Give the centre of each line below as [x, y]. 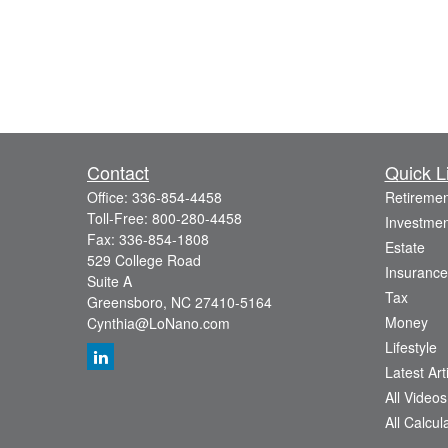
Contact [118, 172]
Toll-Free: [119, 218]
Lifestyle [410, 347]
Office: [109, 197]
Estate [404, 247]
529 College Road [144, 260]
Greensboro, [127, 302]
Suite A [109, 281]
